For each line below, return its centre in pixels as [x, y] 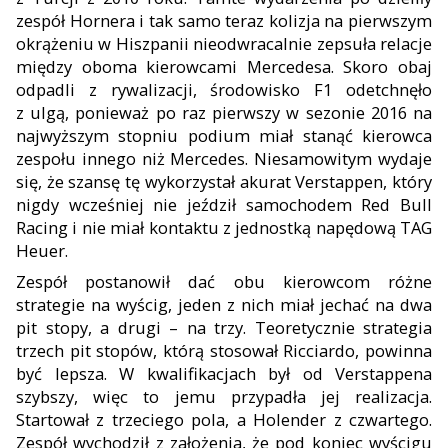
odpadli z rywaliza [95, 89]
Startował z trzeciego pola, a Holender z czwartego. [224, 419]
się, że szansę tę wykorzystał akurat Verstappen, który [224, 181]
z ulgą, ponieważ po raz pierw [136, 112]
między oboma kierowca [116, 66]
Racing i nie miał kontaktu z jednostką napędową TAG [224, 227]
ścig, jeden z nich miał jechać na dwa [284, 304]
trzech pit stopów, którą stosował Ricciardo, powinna [224, 350]
